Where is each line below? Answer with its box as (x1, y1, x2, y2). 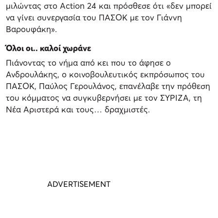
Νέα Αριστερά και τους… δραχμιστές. (6, 104, 150, 114)
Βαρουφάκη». (6, 23, 57, 34)
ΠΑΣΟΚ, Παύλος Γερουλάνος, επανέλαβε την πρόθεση (6, 80, 210, 91)
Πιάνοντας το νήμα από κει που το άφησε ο (6, 57, 171, 68)
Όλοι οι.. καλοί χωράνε (6, 42, 91, 53)
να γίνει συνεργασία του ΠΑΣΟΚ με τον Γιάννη (6, 12, 182, 22)
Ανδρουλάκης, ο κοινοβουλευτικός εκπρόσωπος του (6, 69, 205, 79)
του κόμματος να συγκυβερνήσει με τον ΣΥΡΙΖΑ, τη (6, 92, 202, 103)
